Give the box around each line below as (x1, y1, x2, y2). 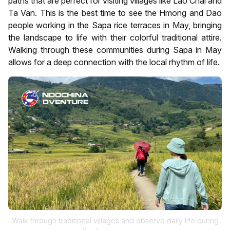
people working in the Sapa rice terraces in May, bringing (8, 20, 222, 30)
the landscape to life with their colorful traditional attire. (8, 32, 222, 43)
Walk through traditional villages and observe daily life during (11, 216, 219, 225)
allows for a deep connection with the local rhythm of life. (8, 56, 220, 67)
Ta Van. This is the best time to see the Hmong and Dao (8, 7, 222, 18)
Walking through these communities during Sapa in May (8, 44, 222, 55)
